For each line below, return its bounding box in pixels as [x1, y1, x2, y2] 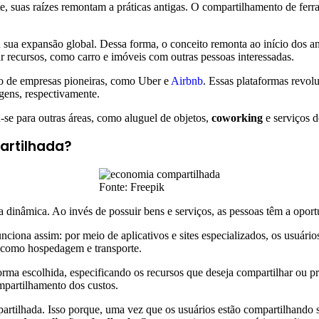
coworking [211, 112, 263, 125]
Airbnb [171, 75, 203, 88]
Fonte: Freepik [99, 180, 164, 193]
